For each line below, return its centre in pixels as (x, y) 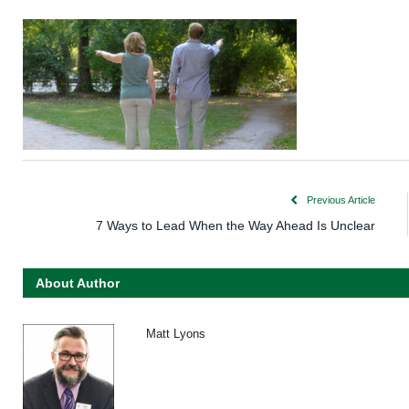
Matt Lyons (176, 334)
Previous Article (340, 200)
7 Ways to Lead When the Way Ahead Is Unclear (236, 226)
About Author (78, 283)
